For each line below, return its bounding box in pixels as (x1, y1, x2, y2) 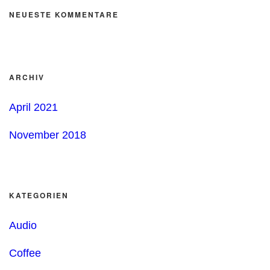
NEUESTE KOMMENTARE (9, 9, 119, 20)
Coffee (9, 247, 41, 259)
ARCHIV (9, 72, 45, 83)
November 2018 (9, 129, 86, 141)
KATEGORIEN (9, 190, 69, 201)
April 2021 (9, 101, 58, 113)
